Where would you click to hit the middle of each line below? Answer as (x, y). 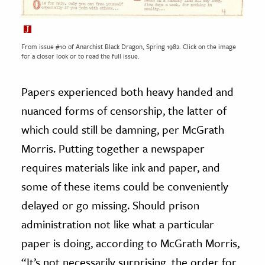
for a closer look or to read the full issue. (80, 56)
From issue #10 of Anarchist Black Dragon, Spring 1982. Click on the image (129, 46)
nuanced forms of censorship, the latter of (124, 110)
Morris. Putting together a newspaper (113, 148)
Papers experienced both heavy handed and (127, 91)
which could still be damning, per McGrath (123, 129)
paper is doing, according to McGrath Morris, (130, 243)
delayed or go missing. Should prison (110, 205)
